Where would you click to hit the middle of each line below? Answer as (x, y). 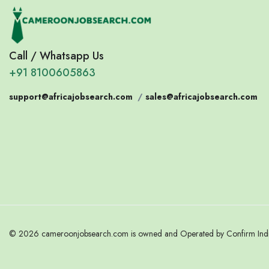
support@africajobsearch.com (71, 96)
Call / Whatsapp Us (56, 56)
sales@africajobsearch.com (201, 96)
